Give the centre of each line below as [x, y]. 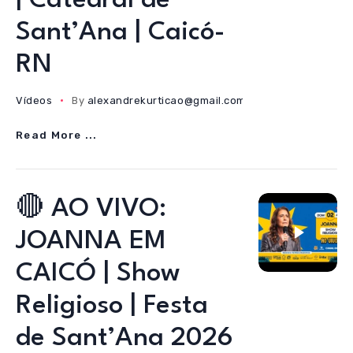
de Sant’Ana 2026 [124, 338]
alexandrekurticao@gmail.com [166, 100]
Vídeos [34, 100]
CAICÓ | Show [98, 274]
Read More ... [57, 135]
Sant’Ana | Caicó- [121, 33]
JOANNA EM [91, 242]
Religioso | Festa [112, 306]
